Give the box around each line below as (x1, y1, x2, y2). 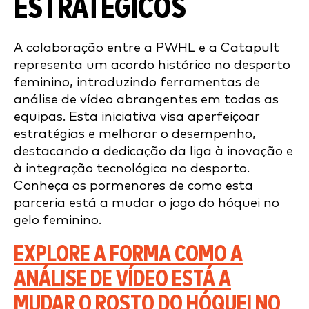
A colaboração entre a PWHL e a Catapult (14, 41, 279, 54)
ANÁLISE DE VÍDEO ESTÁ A (14, 268, 231, 291)
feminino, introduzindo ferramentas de (14, 75, 260, 89)
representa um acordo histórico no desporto (14, 58, 290, 72)
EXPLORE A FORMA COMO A (14, 243, 243, 266)
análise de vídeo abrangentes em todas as (14, 92, 279, 106)
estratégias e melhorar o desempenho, (14, 127, 256, 141)
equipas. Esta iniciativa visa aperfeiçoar (14, 110, 260, 123)
